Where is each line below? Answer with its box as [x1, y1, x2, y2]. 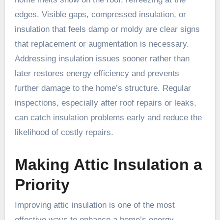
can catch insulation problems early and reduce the [14, 112, 202, 122]
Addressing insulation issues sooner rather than [14, 54, 190, 63]
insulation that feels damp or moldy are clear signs [14, 24, 200, 34]
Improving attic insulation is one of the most [14, 200, 175, 210]
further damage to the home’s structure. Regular [14, 83, 191, 93]
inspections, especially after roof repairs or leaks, [14, 98, 196, 108]
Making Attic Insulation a [14, 155, 202, 173]
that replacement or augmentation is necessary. [14, 39, 189, 49]
